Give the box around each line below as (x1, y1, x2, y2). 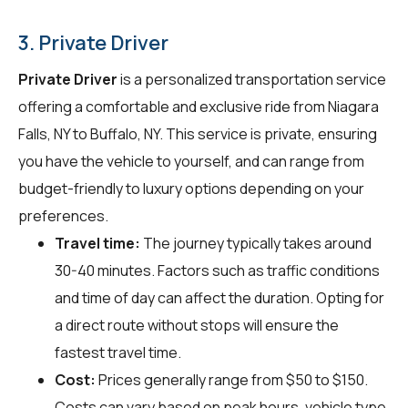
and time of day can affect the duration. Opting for (55, 287, 384, 308)
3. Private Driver (18, 28, 168, 56)
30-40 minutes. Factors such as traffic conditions (55, 260, 380, 280)
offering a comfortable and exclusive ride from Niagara (18, 96, 379, 117)
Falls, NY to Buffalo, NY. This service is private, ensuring (18, 123, 377, 144)
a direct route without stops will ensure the (55, 314, 339, 335)
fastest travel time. (55, 342, 181, 362)
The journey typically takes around (140, 232, 372, 253)
